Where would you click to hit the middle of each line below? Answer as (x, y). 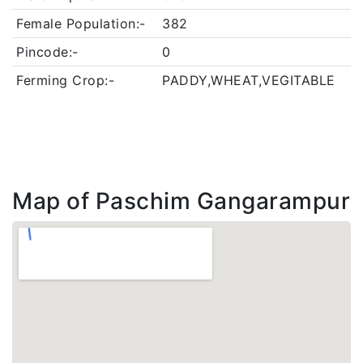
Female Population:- (81, 23)
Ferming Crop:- (65, 80)
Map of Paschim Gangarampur (181, 201)
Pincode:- (47, 52)
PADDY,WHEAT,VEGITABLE (249, 80)
